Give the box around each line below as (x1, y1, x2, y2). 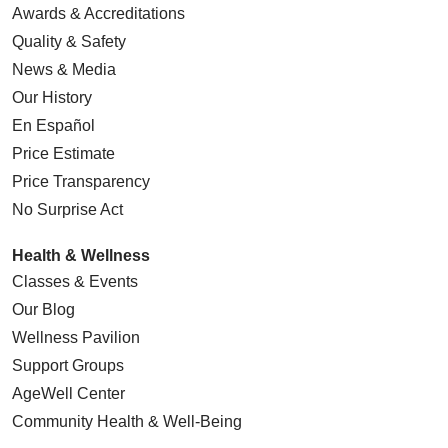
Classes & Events (12, 273, 138, 291)
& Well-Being (144, 413, 242, 431)
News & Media (12, 61, 116, 79)
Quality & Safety (12, 33, 126, 51)
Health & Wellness (12, 247, 150, 265)
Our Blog (12, 301, 75, 319)
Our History (12, 89, 92, 107)
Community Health (12, 413, 144, 431)
